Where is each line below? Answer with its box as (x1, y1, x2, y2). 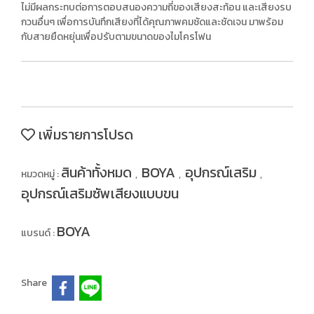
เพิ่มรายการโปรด (35, 124, 133, 145)
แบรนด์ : (21, 226, 57, 240)
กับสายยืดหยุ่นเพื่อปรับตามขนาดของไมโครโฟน (21, 29, 211, 44)
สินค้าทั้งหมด (61, 162, 135, 183)
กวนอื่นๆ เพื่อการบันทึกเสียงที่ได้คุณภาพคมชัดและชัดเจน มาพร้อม (21, 15, 283, 29)
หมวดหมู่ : (21, 167, 61, 182)
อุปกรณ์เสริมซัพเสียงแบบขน (21, 183, 179, 204)
